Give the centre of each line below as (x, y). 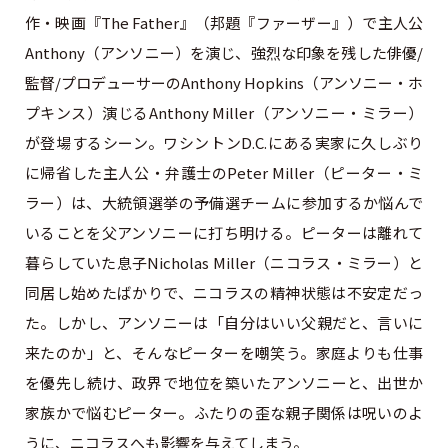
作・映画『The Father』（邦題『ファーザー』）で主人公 (224, 22)
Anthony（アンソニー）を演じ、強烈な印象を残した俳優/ (224, 52)
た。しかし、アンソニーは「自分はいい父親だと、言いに (224, 322)
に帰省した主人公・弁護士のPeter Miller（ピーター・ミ (224, 172)
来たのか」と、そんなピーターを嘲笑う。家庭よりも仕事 (224, 352)
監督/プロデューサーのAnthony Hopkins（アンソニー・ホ (224, 82)
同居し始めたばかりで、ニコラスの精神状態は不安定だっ (224, 292)
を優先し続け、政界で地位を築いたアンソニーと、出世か (224, 382)
